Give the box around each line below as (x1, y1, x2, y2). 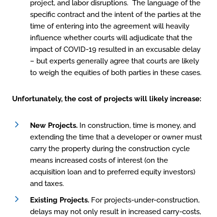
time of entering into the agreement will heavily (30, 22, 189, 31)
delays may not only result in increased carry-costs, (30, 207, 201, 216)
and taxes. (30, 179, 64, 188)
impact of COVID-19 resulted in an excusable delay (30, 45, 201, 54)
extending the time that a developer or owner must (30, 133, 202, 141)
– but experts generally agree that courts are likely (30, 57, 199, 65)
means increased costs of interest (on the (30, 156, 168, 165)
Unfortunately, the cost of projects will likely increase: (12, 94, 201, 103)
